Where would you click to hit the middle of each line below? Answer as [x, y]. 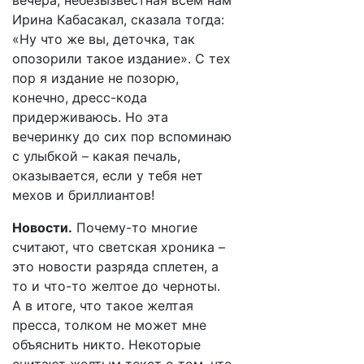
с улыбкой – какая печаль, [96, 156]
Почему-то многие [135, 227]
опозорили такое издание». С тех [121, 58]
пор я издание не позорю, [95, 78]
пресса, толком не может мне [109, 325]
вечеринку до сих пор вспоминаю [122, 136]
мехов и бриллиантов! [83, 195]
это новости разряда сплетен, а [115, 266]
